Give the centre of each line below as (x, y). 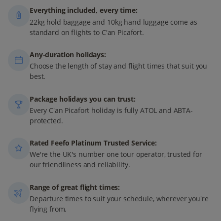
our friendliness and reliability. (80, 165)
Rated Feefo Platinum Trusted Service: (93, 143)
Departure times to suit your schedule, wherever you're (119, 198)
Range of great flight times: (75, 187)
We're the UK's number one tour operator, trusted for (116, 154)
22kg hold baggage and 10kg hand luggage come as (113, 22)
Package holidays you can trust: (83, 99)
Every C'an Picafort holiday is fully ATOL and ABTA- (111, 110)
